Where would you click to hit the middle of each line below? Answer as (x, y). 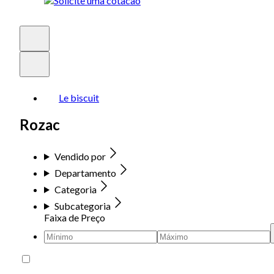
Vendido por (80, 156)
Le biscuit (79, 98)
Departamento (85, 172)
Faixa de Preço (75, 217)
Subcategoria (82, 206)
